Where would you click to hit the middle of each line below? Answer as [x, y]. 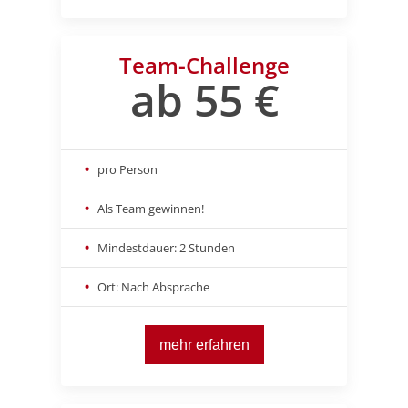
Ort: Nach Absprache [153, 287]
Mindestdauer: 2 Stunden [166, 248]
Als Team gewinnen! [151, 209]
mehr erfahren [204, 344]
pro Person [127, 170]
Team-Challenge [204, 66]
